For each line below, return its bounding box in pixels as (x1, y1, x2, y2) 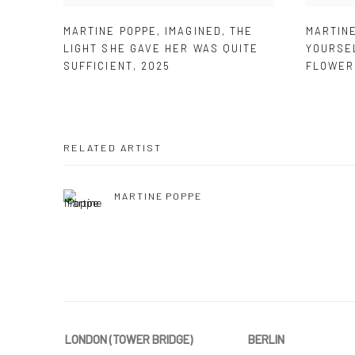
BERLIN (248, 332, 284, 347)
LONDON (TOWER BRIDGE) (65, 332, 193, 347)
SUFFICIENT (63, 59, 133, 73)
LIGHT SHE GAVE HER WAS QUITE (63, 42, 259, 55)
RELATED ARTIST (63, 141, 162, 155)
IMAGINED (165, 25, 222, 38)
